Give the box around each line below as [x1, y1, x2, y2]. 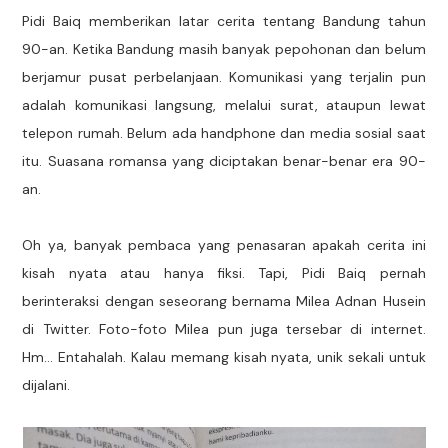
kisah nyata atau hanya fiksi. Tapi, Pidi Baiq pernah [22, 263, 426, 282]
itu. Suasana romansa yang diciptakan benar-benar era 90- [22, 151, 426, 170]
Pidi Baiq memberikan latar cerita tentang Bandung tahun [22, 11, 426, 30]
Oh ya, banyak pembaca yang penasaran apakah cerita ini [22, 235, 426, 254]
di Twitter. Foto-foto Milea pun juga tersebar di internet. [22, 319, 426, 338]
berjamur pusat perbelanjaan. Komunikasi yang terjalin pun [22, 67, 426, 86]
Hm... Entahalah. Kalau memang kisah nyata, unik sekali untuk [22, 347, 426, 366]
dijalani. [22, 375, 71, 394]
